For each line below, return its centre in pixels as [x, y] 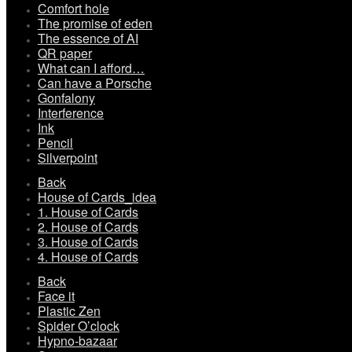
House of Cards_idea [97, 197]
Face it [56, 296]
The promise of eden [95, 24]
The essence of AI [88, 38]
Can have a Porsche [95, 83]
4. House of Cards [88, 257]
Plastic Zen [69, 311]
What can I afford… [91, 68]
